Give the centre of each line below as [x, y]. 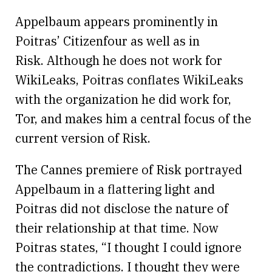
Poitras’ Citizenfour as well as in [107, 41]
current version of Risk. [83, 138]
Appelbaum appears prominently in [117, 21]
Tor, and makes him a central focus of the [133, 118]
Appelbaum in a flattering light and [115, 189]
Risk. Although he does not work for [119, 60]
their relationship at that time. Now [117, 228]
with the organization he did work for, [123, 99]
